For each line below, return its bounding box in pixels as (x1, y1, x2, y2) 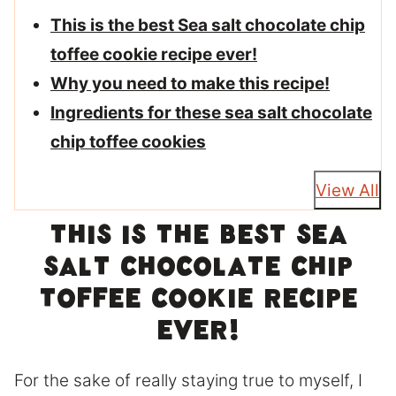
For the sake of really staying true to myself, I (14, 370, 362, 392)
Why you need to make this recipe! (50, 73, 330, 95)
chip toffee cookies (50, 132, 206, 153)
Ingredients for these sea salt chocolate (50, 103, 372, 124)
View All (316, 179, 379, 201)
